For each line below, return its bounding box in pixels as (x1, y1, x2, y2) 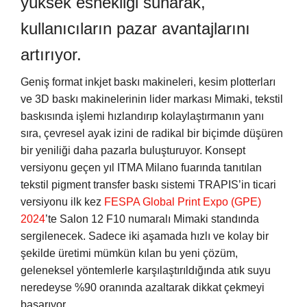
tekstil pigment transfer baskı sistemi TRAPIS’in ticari (21, 179, 276, 191)
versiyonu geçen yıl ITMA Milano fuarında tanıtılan (21, 162, 262, 174)
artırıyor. (21, 45, 82, 64)
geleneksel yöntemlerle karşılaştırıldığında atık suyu (21, 265, 271, 277)
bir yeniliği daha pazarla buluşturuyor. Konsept (21, 145, 245, 157)
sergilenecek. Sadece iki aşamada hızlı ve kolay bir (21, 230, 269, 243)
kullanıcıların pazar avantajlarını (21, 19, 250, 38)
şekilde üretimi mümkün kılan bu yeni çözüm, (21, 247, 238, 260)
